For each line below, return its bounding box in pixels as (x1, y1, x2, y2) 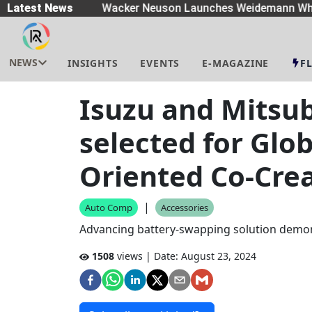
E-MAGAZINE (202, 56, 270, 70)
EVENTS (140, 56, 180, 70)
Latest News (7, 1, 73, 15)
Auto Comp (85, 201, 132, 214)
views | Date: (114, 249, 178, 263)
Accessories (161, 201, 208, 214)
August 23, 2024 (181, 249, 256, 263)
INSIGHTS (68, 56, 118, 70)
